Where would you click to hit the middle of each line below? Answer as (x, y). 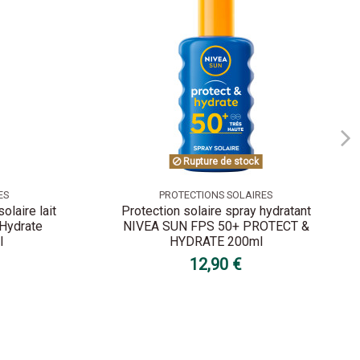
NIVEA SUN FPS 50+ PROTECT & (216, 227)
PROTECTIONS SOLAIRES (216, 194)
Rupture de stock (220, 161)
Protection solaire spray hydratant (216, 211)
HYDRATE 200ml (216, 242)
